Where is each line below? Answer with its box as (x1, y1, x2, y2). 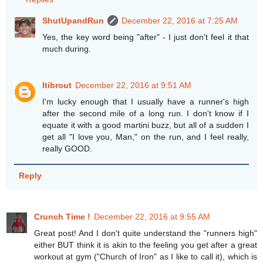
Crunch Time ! (34, 211, 90, 221)
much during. (42, 44, 92, 54)
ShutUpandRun (42, 16, 104, 26)
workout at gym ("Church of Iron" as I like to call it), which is (34, 251, 257, 261)
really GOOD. (42, 144, 93, 154)
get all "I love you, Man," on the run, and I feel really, (42, 132, 249, 142)
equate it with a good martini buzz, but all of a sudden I (42, 120, 249, 130)
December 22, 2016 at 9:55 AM (94, 211, 210, 221)
